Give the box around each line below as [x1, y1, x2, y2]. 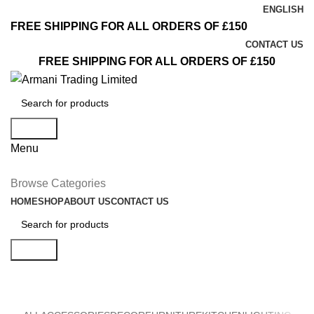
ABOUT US [64, 196, 111, 207]
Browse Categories [11, 177, 106, 190]
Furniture [11, 264, 90, 286]
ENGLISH [263, 4, 303, 15]
